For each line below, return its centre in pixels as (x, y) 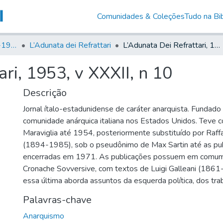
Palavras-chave (57, 200)
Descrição (45, 93)
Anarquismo (44, 216)
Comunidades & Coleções (141, 16)
